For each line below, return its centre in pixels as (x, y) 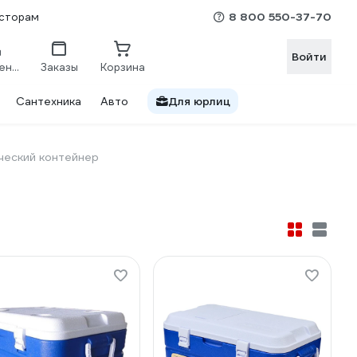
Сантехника (49, 101)
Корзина (123, 67)
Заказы (59, 67)
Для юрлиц (199, 101)
